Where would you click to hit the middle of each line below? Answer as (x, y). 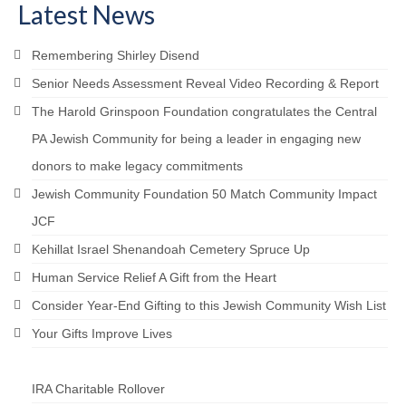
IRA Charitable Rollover (98, 389)
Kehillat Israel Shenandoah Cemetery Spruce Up (171, 250)
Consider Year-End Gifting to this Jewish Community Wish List (209, 306)
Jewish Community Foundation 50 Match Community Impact (204, 194)
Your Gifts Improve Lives (102, 334)
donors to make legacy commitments (137, 166)
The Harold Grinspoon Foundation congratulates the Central (204, 112)
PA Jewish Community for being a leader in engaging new (196, 139)
